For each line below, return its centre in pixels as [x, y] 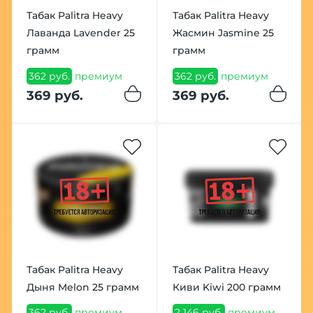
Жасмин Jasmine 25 [223, 33]
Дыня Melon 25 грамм [82, 287]
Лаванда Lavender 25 [80, 33]
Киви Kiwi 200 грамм [226, 287]
